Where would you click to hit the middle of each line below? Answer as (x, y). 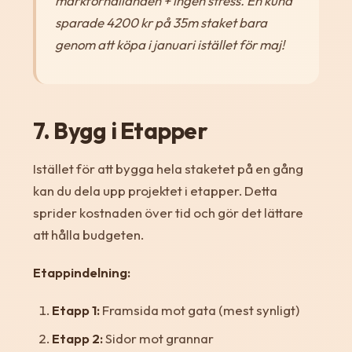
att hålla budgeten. (88, 234)
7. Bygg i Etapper (120, 130)
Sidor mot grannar (158, 338)
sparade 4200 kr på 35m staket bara (161, 22)
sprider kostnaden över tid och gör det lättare (168, 212)
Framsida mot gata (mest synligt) (199, 310)
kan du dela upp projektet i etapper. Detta (155, 190)
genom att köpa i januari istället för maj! (169, 44)
